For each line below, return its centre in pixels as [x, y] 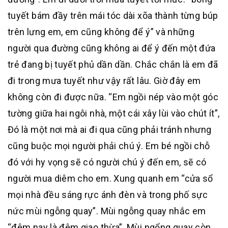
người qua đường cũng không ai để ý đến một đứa [112, 48]
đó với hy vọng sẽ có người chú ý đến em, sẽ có [107, 162]
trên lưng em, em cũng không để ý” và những [101, 32]
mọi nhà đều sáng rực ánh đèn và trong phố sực [108, 195]
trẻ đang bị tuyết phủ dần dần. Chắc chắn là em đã [113, 64]
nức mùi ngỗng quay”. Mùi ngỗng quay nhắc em [107, 211]
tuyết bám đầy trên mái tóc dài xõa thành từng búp [113, 16]
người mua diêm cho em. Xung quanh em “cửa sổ [110, 178]
